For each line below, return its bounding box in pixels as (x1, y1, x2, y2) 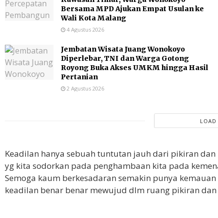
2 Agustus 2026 (65, 85, 104, 92)
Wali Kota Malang (61, 14, 126, 23)
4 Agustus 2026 (65, 26, 104, 34)
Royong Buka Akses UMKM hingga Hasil (61, 63, 208, 73)
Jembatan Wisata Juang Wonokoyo (61, 45, 185, 54)
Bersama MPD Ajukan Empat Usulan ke (61, 4, 204, 14)
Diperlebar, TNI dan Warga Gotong (61, 54, 189, 63)
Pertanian (61, 73, 98, 82)
